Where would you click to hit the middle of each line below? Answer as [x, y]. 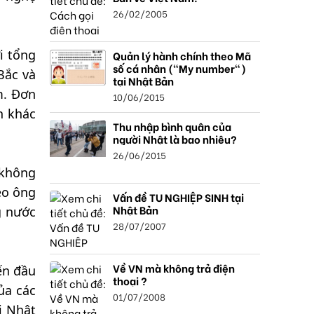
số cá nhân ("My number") [179, 68]
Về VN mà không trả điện [174, 268]
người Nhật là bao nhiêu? [175, 139]
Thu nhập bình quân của [172, 126]
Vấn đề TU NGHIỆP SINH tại [178, 197]
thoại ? [130, 280]
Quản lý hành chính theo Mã [182, 55]
